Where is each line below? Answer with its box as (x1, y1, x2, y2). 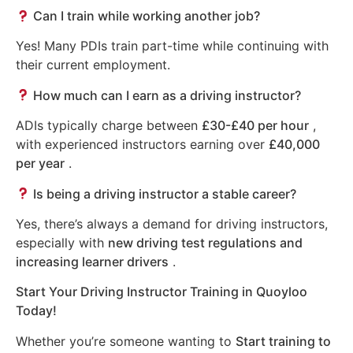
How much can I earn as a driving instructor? (30, 87, 302, 103)
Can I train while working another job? (30, 8, 261, 24)
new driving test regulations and (108, 235, 303, 251)
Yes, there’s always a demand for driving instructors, (16, 216, 328, 232)
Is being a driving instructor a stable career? (30, 185, 297, 202)
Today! (16, 303, 57, 319)
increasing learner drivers (16, 254, 169, 270)
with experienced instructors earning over (16, 136, 269, 153)
